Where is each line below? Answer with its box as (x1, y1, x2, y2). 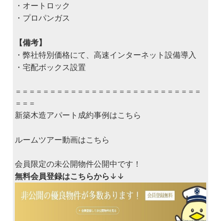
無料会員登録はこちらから (14, 171, 110, 181)
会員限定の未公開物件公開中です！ (14, 158, 141, 169)
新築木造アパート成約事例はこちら (14, 110, 141, 120)
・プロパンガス (14, 12, 70, 23)
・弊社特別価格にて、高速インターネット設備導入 (14, 49, 196, 60)
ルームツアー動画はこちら (14, 134, 110, 145)
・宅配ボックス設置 (14, 62, 86, 72)
